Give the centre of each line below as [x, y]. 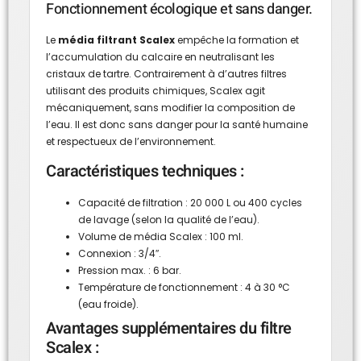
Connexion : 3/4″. [120, 253]
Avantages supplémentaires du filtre [169, 328]
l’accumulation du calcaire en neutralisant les [160, 57]
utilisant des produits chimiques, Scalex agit [156, 91]
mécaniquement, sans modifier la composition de [170, 108]
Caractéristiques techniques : [145, 171]
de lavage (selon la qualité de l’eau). [169, 219]
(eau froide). [108, 304]
